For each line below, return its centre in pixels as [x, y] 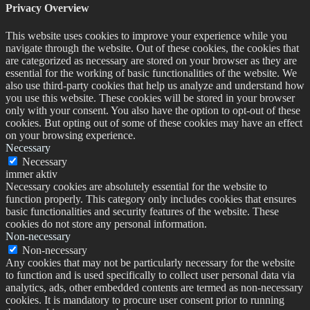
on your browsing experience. [71, 135]
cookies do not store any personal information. [106, 224]
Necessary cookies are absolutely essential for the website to [136, 186]
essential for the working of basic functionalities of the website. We [151, 73]
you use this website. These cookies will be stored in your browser [150, 98]
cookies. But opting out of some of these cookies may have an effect [154, 122]
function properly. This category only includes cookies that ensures [151, 199]
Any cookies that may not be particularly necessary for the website [150, 262]
